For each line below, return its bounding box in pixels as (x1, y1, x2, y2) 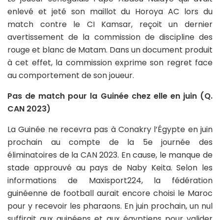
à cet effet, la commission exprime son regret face (7, 56, 213, 68)
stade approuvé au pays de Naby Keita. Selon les (7, 162, 213, 173)
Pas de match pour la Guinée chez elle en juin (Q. (7, 90, 213, 102)
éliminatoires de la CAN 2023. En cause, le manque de (7, 149, 213, 161)
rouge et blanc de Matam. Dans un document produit (7, 44, 213, 55)
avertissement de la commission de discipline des (7, 31, 213, 43)
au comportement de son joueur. (7, 69, 134, 81)
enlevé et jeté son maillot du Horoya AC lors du (7, 5, 213, 17)
